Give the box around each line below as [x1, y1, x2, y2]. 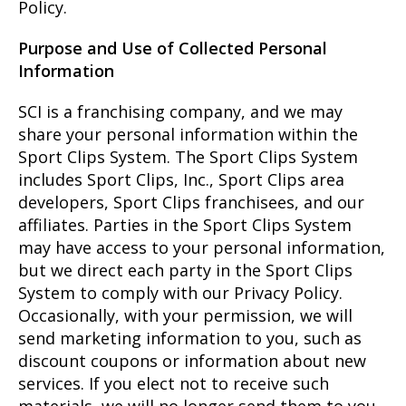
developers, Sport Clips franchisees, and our [18, 190, 364, 213]
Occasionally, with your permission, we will [18, 304, 353, 326]
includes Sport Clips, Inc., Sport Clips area [18, 168, 344, 190]
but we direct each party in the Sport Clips [18, 258, 353, 281]
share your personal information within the [18, 122, 358, 145]
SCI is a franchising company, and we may [18, 100, 343, 122]
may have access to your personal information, [18, 236, 385, 258]
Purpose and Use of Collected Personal [18, 36, 327, 59]
